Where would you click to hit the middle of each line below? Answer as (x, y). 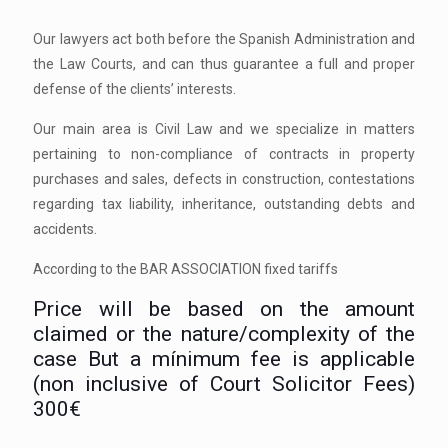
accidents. (65, 229)
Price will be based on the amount (224, 309)
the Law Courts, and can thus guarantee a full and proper (224, 64)
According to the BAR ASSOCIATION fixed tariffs (185, 269)
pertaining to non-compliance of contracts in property (224, 154)
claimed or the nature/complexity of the (224, 334)
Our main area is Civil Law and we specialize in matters (224, 129)
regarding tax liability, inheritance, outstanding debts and (224, 204)
